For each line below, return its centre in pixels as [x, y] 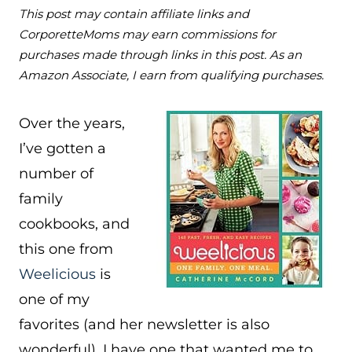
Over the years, [72, 123]
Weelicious [57, 274]
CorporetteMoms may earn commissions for [147, 34]
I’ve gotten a [62, 148]
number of [56, 174]
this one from [66, 249]
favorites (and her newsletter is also [144, 324]
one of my [54, 299]
